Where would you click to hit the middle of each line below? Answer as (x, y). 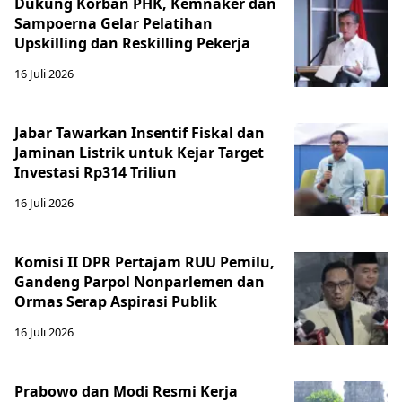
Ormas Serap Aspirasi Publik (116, 301)
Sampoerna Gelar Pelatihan (114, 23)
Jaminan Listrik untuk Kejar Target (139, 152)
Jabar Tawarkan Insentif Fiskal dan (140, 132)
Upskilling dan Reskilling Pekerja (132, 43)
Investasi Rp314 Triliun (96, 172)
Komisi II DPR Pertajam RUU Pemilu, (144, 262)
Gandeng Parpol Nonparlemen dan (140, 281)
